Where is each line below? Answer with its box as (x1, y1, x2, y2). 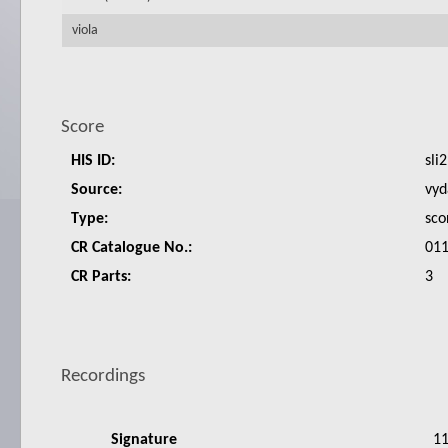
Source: (71, 182, 122, 198)
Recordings (61, 367, 145, 386)
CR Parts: (71, 269, 131, 285)
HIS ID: (71, 153, 115, 169)
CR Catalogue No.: (71, 240, 192, 256)
